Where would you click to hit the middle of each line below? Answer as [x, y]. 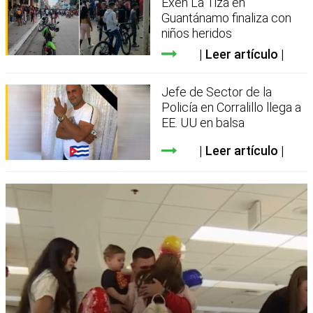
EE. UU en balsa [203, 122]
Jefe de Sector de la [217, 92]
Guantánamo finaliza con [227, 17]
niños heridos [197, 33]
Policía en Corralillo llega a [232, 107]
